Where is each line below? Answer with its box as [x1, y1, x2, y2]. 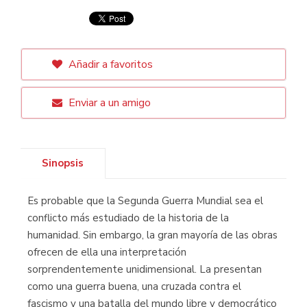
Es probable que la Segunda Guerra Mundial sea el [27, 193, 263, 208]
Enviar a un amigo [66, 95, 151, 110]
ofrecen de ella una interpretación [27, 245, 186, 259]
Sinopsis [42, 156, 84, 170]
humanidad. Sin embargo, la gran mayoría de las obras [27, 228, 278, 242]
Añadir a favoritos [66, 56, 153, 72]
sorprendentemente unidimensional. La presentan [27, 262, 262, 276]
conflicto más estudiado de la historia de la [27, 210, 229, 225]
